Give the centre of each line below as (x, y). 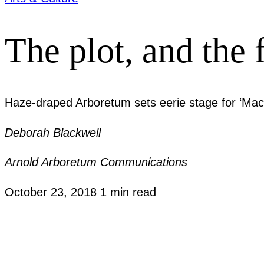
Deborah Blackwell (53, 132)
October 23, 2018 (52, 192)
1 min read (128, 192)
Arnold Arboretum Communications (96, 162)
